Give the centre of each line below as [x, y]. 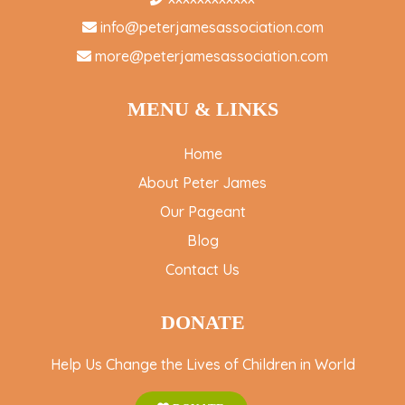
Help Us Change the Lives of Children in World [202, 365]
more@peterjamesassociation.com [212, 57]
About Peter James [202, 183]
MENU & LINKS [202, 109]
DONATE [202, 323]
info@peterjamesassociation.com [212, 28]
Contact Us [202, 270]
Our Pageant [202, 212]
